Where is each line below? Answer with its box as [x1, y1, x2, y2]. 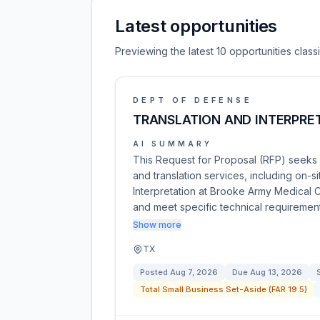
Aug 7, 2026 [170, 267, 218, 277]
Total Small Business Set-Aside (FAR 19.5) [140, 284, 307, 294]
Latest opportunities [115, 16, 278, 36]
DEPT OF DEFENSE [133, 95, 252, 105]
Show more [133, 219, 181, 230]
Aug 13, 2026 [250, 267, 302, 277]
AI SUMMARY [133, 139, 212, 148]
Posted [140, 267, 170, 277]
